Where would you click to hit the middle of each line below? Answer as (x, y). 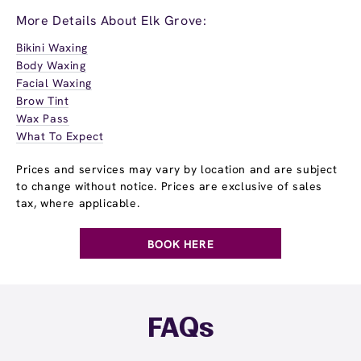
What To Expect (60, 136)
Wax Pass (43, 118)
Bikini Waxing (52, 47)
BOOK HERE (180, 244)
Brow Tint (43, 100)
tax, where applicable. (78, 203)
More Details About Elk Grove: (112, 20)
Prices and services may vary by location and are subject (177, 169)
